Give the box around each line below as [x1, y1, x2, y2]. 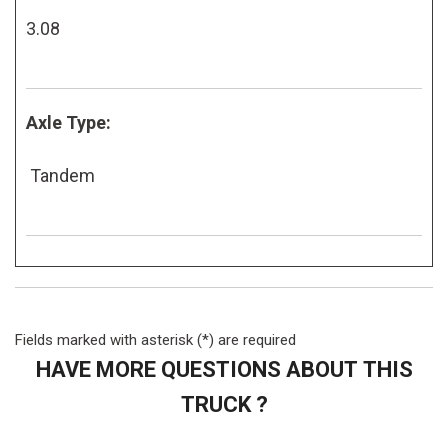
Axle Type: [26, 111, 111, 133]
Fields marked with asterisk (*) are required [15, 330, 296, 349]
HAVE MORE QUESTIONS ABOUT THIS [35, 356, 413, 382]
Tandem [26, 164, 95, 186]
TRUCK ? [180, 391, 268, 417]
